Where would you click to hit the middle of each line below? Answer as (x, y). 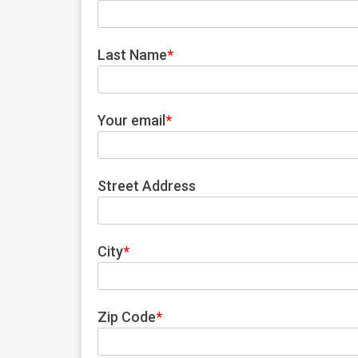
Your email (131, 120)
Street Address (147, 185)
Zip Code (127, 316)
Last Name (132, 54)
